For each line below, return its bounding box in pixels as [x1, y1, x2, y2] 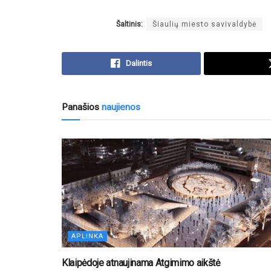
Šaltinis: [116, 19, 143, 28]
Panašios [62, 101, 99, 113]
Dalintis [126, 58, 152, 68]
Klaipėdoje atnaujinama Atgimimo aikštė [62, 256, 220, 269]
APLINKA [71, 232, 103, 240]
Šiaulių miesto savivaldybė [152, 19, 256, 28]
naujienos [99, 101, 140, 113]
